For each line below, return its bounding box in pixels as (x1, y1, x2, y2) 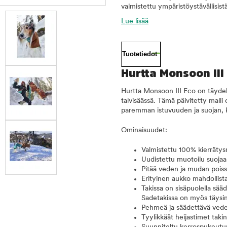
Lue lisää (121, 18, 148, 25)
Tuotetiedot (122, 50, 157, 58)
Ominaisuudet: (121, 127, 167, 134)
